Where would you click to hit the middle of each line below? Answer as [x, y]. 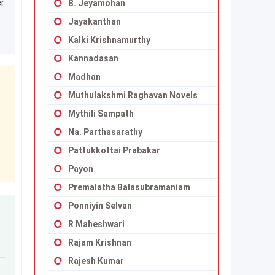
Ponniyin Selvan [100, 206]
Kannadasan [93, 58]
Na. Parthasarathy [105, 132]
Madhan [84, 77]
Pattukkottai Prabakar [114, 150]
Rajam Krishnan [100, 242]
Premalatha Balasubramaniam [129, 187]
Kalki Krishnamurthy [109, 40]
